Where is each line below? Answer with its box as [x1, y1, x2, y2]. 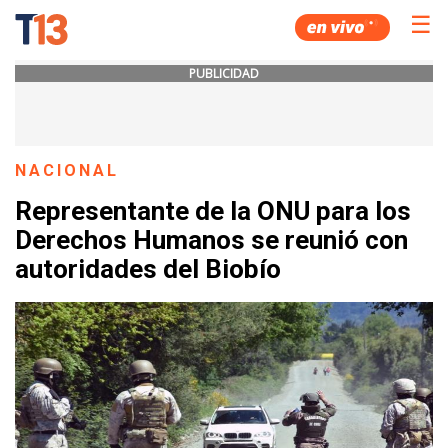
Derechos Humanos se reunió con [15, 225, 408, 256]
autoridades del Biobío [15, 254, 281, 285]
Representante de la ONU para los [15, 196, 411, 227]
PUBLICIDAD [189, 65, 259, 82]
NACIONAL [15, 161, 120, 180]
